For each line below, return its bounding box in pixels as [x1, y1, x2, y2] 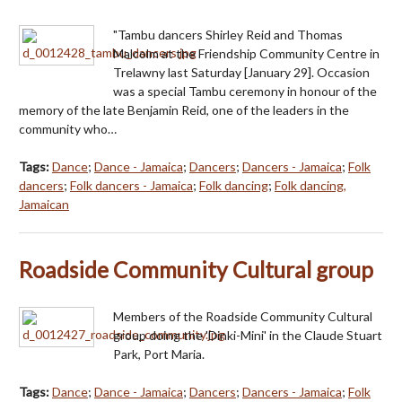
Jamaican [19, 196, 69, 212]
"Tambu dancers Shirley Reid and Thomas [113, 26, 343, 42]
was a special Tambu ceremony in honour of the [113, 83, 377, 99]
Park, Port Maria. [113, 346, 205, 363]
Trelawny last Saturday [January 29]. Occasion [113, 64, 370, 80]
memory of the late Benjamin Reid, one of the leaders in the [19, 101, 349, 118]
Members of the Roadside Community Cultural [113, 309, 372, 325]
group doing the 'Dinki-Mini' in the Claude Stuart [113, 328, 382, 344]
